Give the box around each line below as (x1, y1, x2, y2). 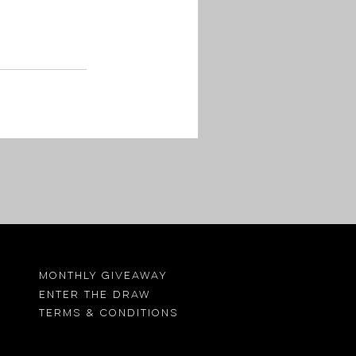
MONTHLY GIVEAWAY (39, 272, 168, 281)
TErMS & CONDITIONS (39, 308, 180, 318)
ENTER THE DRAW (39, 290, 152, 300)
